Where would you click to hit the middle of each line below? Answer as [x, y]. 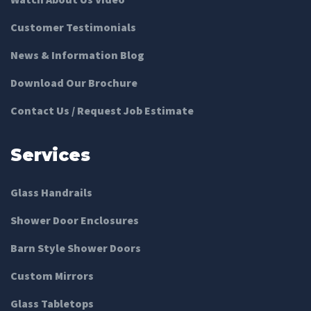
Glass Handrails [51, 192]
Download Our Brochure [74, 82]
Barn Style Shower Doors [76, 247]
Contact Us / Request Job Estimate [102, 110]
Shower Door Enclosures [75, 220]
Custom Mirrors [52, 275]
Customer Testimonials [73, 27]
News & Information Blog [77, 54]
